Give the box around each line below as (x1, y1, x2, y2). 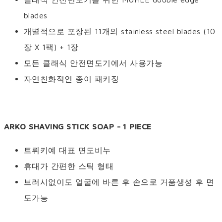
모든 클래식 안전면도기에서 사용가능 (24, 58, 163, 68)
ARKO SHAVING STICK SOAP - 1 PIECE (4, 122, 152, 131)
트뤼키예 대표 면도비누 (24, 146, 111, 155)
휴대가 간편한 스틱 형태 (24, 162, 114, 171)
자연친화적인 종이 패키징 (24, 74, 119, 84)
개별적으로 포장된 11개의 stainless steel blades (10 (24, 27, 216, 36)
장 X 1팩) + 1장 (24, 43, 79, 52)
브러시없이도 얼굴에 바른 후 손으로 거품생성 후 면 (24, 177, 215, 187)
